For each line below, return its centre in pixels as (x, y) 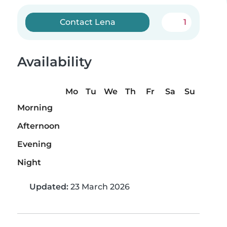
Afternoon (39, 126)
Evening (34, 144)
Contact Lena (87, 22)
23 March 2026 (99, 187)
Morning (35, 108)
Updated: (49, 187)
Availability (54, 62)
